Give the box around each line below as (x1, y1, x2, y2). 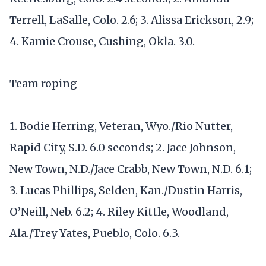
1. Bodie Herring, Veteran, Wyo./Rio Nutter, (9, 119, 233, 133)
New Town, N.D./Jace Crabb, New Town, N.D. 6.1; (9, 161, 252, 176)
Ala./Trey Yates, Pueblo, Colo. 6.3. (9, 226, 180, 240)
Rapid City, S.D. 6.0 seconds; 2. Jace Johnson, (9, 140, 236, 154)
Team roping (9, 77, 77, 91)
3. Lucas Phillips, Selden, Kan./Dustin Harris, (9, 183, 242, 197)
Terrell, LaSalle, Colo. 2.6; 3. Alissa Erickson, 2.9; (9, 13, 254, 27)
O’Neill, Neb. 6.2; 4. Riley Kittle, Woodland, (9, 204, 229, 218)
